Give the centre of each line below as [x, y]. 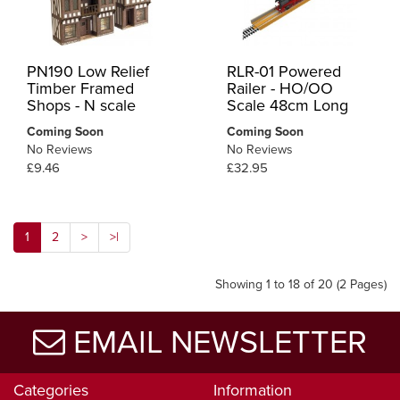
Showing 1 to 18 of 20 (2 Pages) [301, 285]
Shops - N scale [81, 106]
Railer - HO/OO [280, 89]
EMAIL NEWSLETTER [216, 343]
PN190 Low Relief [88, 72]
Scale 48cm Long [287, 106]
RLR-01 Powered [284, 72]
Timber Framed [80, 89]
